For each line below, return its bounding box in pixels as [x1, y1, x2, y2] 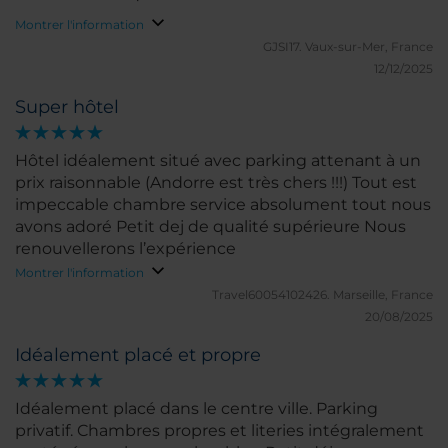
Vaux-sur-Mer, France [305, 38, 433, 54]
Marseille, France [333, 286, 433, 302]
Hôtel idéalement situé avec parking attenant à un [15, 150, 421, 170]
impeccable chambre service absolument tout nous [15, 194, 431, 214]
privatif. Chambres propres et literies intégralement [15, 420, 424, 440]
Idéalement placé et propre [15, 343, 261, 366]
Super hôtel [15, 95, 119, 118]
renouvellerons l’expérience [15, 238, 236, 258]
